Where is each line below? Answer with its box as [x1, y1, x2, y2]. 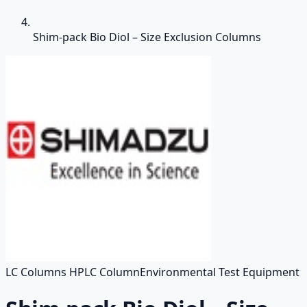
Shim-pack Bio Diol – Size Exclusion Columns [33, 29, 261, 45]
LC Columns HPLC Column [5, 265, 140, 280]
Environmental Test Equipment [140, 265, 299, 280]
